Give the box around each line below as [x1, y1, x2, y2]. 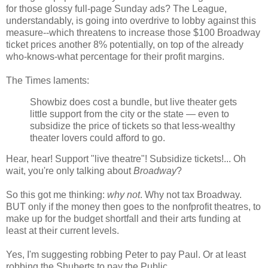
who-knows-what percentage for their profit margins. [6, 51, 224, 62]
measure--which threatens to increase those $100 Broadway [6, 27, 260, 38]
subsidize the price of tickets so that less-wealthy [30, 120, 235, 131]
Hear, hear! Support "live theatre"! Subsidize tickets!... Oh [6, 154, 246, 165]
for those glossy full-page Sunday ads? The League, [6, 3, 227, 14]
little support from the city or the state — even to [30, 108, 229, 119]
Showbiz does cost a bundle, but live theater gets [30, 96, 237, 107]
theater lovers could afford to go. [30, 132, 165, 143]
